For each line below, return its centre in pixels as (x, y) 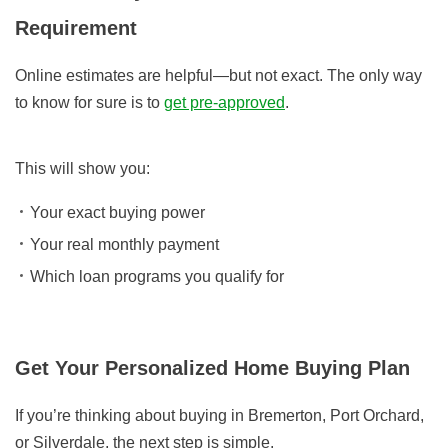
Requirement (76, 28)
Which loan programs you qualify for (157, 277)
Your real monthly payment (124, 245)
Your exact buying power (117, 213)
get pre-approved (224, 103)
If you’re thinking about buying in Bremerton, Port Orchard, (219, 416)
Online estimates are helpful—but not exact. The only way (218, 76)
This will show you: (82, 169)
